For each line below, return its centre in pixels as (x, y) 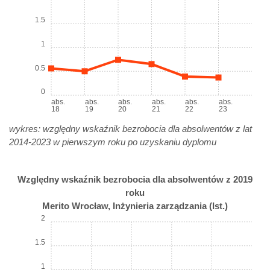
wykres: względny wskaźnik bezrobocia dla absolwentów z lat (130, 128)
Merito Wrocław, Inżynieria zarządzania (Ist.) (135, 206)
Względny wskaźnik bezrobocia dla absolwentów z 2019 (135, 179)
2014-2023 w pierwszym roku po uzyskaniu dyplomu (113, 142)
